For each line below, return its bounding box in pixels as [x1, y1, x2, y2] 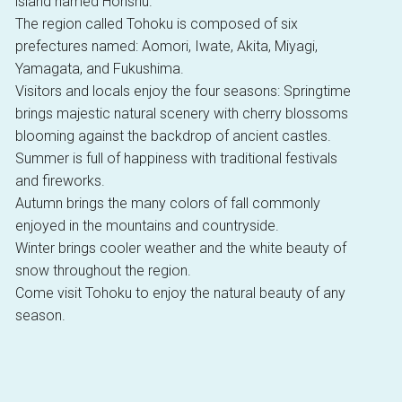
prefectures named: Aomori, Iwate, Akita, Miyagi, [14, 38, 318, 56]
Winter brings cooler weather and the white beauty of [14, 240, 346, 258]
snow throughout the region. [14, 262, 191, 280]
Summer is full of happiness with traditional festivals [14, 150, 337, 168]
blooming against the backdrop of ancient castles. [14, 127, 331, 145]
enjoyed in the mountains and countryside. [14, 217, 279, 235]
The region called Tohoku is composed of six [14, 15, 298, 33]
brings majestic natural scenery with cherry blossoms [14, 105, 348, 123]
